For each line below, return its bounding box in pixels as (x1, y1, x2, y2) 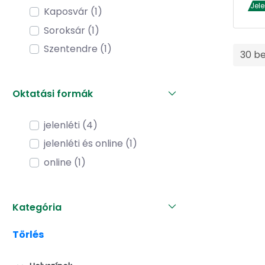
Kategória (12, 200, 62, 214)
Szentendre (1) (44, 42, 112, 56)
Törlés (12, 227, 44, 241)
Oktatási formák (12, 87, 93, 101)
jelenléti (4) (44, 118, 98, 132)
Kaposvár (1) (44, 5, 102, 19)
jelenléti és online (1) (44, 137, 137, 151)
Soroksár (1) (44, 23, 99, 37)
